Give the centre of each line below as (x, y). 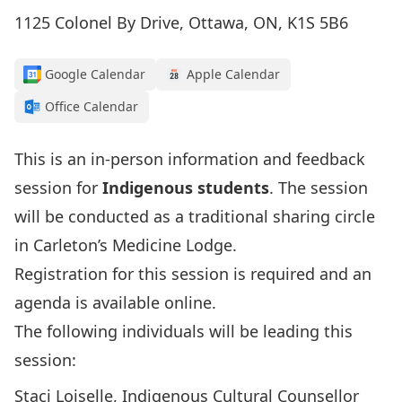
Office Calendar (92, 107)
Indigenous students (186, 188)
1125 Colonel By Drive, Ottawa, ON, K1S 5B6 (181, 23)
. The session (319, 188)
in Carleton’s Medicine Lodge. (126, 245)
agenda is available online (113, 303)
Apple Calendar (233, 74)
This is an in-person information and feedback (190, 159)
